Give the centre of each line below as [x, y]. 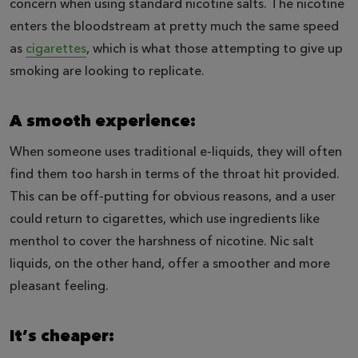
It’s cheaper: [62, 336]
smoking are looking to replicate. [107, 71]
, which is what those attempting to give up [215, 48]
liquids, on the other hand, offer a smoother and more [170, 263]
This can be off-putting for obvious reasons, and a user [173, 196]
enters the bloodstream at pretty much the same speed [174, 26]
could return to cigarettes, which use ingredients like [165, 219]
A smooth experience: [103, 121]
